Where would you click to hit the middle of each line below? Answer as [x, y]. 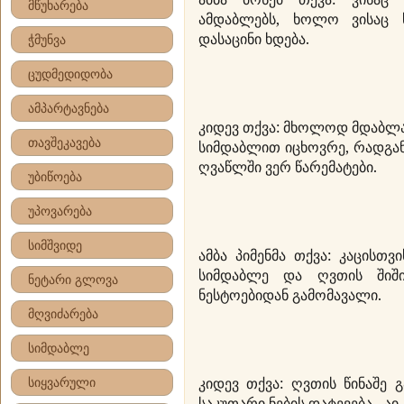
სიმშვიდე [55, 245]
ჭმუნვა [47, 40]
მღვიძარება [63, 314]
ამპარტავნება [69, 108]
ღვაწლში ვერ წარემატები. [288, 167]
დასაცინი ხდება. [254, 39]
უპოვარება [60, 211]
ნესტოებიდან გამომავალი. [290, 295]
